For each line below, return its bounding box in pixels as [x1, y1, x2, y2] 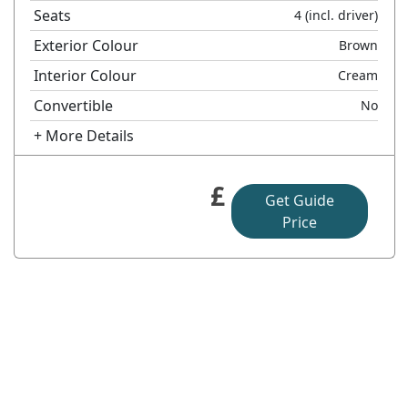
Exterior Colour [34, 35, 139, 56]
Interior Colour [34, 65, 138, 86]
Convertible [34, 95, 114, 116]
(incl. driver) [301, 5, 379, 24]
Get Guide [264, 189, 334, 210]
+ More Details [34, 125, 135, 146]
